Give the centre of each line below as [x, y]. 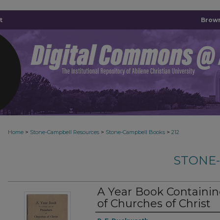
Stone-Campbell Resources [65, 132]
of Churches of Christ [154, 204]
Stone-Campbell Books [135, 132]
